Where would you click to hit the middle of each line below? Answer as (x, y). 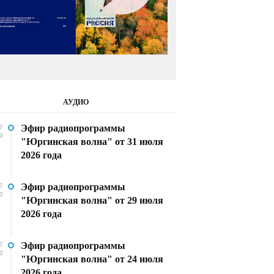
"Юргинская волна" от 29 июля (92, 201)
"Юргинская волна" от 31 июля (92, 142)
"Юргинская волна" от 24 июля (92, 259)
